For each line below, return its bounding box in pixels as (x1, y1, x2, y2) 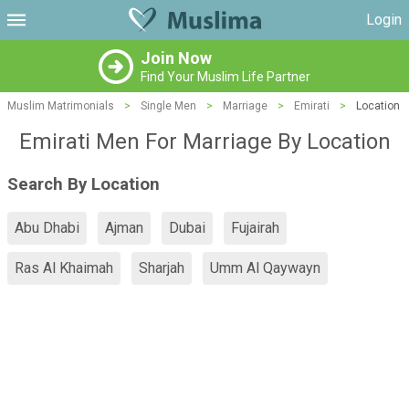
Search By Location (7, 173, 160, 194)
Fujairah (231, 219, 279, 237)
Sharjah (139, 259, 184, 278)
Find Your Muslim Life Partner (141, 69, 310, 84)
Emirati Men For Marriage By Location (18, 129, 391, 154)
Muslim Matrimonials (7, 100, 114, 112)
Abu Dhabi (15, 219, 79, 237)
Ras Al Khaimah (15, 259, 113, 278)
